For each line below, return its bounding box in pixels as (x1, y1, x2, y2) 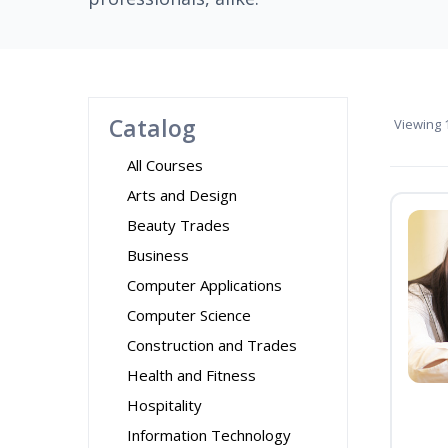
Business (127, 245, 189, 265)
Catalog (109, 112, 196, 144)
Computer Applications (127, 275, 282, 295)
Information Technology (127, 425, 291, 445)
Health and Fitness (127, 365, 256, 385)
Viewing (394, 115, 441, 133)
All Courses (127, 155, 203, 175)
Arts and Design (127, 185, 237, 205)
